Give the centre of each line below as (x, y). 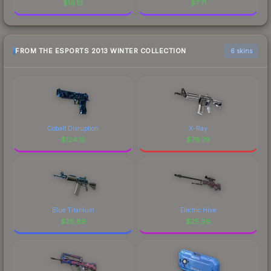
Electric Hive (198, 210)
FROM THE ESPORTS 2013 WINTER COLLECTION (101, 51)
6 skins (241, 51)
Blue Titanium (73, 210)
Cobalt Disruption (73, 128)
